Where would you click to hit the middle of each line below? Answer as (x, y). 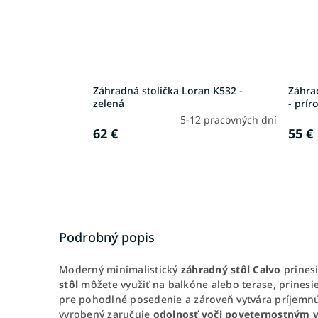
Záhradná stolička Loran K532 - (168, 90)
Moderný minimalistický (120, 269)
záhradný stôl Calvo (231, 269)
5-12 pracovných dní (228, 119)
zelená (109, 103)
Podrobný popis (107, 237)
